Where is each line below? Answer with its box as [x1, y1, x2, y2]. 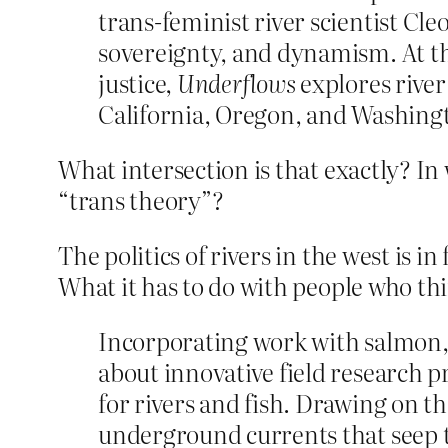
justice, [98, 65, 177, 101]
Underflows [176, 65, 296, 101]
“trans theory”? [58, 182, 224, 218]
